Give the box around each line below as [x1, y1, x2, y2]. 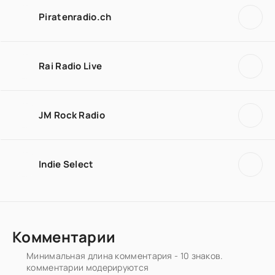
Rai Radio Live [39, 59, 103, 72]
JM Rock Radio [39, 108, 105, 122]
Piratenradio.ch [39, 10, 112, 23]
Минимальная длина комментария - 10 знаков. [26, 250, 223, 261]
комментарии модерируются [26, 261, 149, 273]
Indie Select [39, 157, 94, 171]
